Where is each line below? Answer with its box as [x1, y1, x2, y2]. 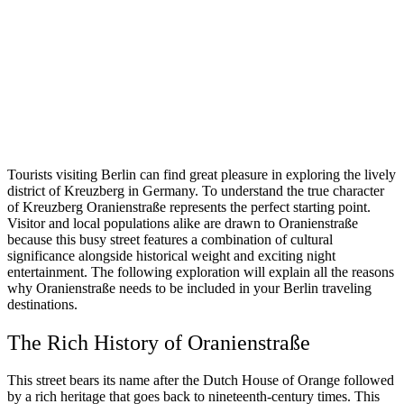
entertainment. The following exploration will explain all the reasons [7, 263, 394, 280]
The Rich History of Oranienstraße [7, 330, 310, 354]
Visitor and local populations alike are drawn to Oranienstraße [7, 215, 358, 231]
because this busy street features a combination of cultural [7, 231, 333, 247]
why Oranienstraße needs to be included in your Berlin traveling [7, 280, 372, 296]
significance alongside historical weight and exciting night [7, 247, 335, 263]
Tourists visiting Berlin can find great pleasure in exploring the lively [7, 166, 396, 182]
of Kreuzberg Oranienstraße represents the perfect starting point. [7, 198, 371, 215]
